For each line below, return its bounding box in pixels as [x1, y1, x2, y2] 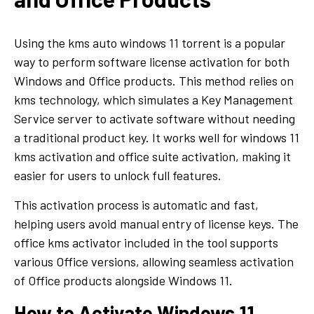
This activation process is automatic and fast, [14, 196, 259, 212]
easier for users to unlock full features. [14, 167, 221, 183]
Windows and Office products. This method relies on [14, 72, 294, 88]
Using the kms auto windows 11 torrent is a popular [14, 34, 285, 50]
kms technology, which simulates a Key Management [14, 91, 293, 107]
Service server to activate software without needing [14, 110, 295, 126]
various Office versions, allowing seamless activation [14, 253, 294, 269]
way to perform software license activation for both [14, 53, 289, 69]
